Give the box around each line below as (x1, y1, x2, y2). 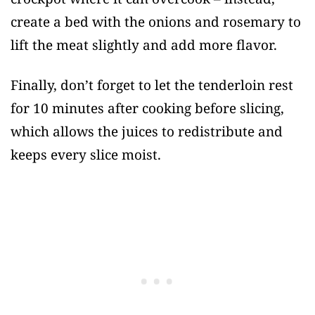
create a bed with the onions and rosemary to (11, 13, 301, 32)
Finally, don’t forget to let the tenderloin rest (11, 76, 293, 95)
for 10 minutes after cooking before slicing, (11, 99, 284, 118)
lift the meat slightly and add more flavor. (11, 36, 277, 55)
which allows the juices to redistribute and (11, 122, 283, 141)
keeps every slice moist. (11, 146, 161, 165)
